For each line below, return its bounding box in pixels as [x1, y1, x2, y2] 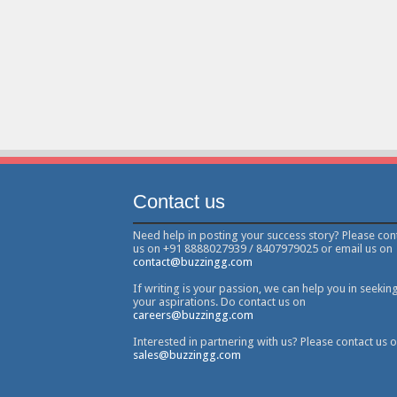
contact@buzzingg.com [132, 254, 253, 269]
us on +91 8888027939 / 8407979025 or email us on [132, 241, 393, 255]
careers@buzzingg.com [132, 307, 253, 322]
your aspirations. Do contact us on [132, 294, 306, 308]
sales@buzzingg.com [132, 347, 241, 362]
